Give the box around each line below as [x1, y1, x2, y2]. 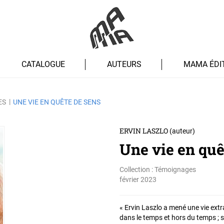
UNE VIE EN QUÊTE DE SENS [13, 98, 100, 106]
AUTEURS [107, 59, 141, 69]
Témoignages [154, 165, 196, 174]
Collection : [119, 165, 154, 174]
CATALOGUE [21, 59, 65, 69]
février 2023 [119, 175, 156, 184]
